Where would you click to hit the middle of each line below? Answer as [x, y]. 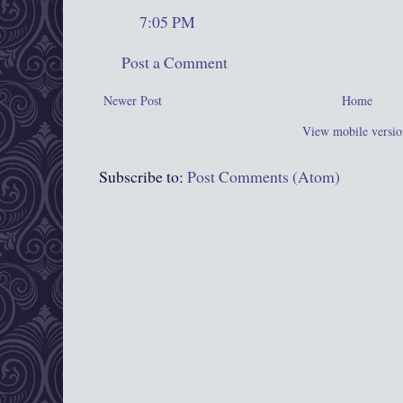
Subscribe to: [143, 177]
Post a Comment [175, 63]
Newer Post [133, 101]
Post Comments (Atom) [264, 177]
